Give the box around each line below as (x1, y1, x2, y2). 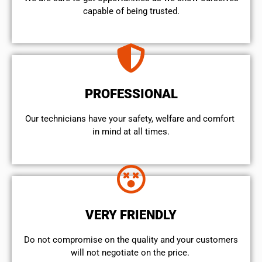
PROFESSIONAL (84, 87, 178, 102)
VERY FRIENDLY (85, 207, 177, 222)
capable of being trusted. (82, 5, 180, 16)
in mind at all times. (92, 126, 170, 137)
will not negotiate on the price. (70, 247, 192, 258)
